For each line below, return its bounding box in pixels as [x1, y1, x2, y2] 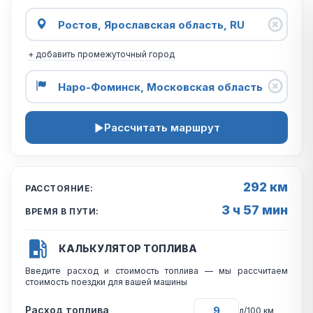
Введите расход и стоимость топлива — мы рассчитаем [25, 265, 288, 276]
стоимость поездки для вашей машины [25, 277, 187, 287]
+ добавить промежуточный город [28, 49, 175, 59]
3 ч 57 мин [221, 203, 288, 217]
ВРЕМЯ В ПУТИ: [25, 206, 99, 217]
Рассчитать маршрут [103, 121, 220, 134]
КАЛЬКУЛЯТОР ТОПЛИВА [59, 242, 197, 254]
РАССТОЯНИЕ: [25, 183, 94, 194]
